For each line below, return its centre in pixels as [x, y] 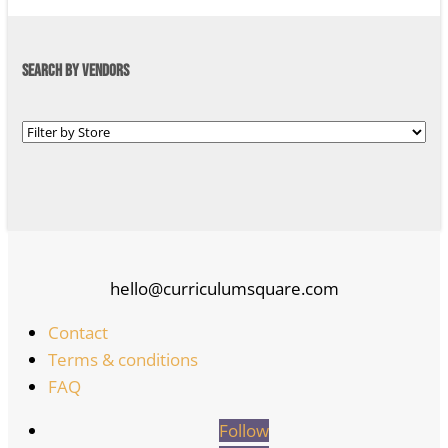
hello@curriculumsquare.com [224, 289]
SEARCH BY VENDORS [75, 70]
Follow [244, 431]
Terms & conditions [123, 360]
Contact [78, 333]
